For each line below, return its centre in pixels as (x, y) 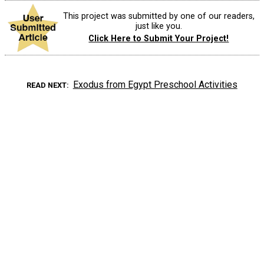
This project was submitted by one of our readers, (159, 16)
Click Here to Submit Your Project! (159, 39)
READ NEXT (47, 85)
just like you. (159, 27)
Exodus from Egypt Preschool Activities (155, 84)
